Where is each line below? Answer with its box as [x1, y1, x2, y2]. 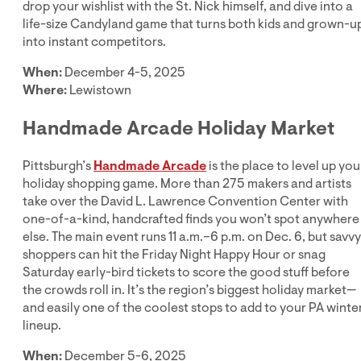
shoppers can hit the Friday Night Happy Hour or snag [23, 245, 326, 263]
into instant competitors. [23, 32, 166, 51]
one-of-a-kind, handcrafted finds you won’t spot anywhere [23, 210, 359, 228]
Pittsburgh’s [23, 156, 93, 175]
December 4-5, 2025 [62, 63, 185, 81]
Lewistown [67, 81, 134, 99]
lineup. [23, 316, 61, 334]
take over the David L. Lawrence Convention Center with [23, 192, 348, 210]
